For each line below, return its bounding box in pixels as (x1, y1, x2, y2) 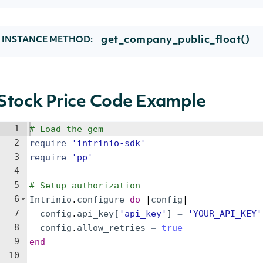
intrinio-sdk (77, 138, 140, 149)
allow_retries (77, 222, 146, 233)
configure (77, 194, 124, 205)
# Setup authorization (29, 180, 140, 191)
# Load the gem (29, 124, 103, 134)
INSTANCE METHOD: (2, 36, 93, 45)
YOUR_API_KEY (193, 208, 257, 219)
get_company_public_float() (101, 35, 249, 45)
